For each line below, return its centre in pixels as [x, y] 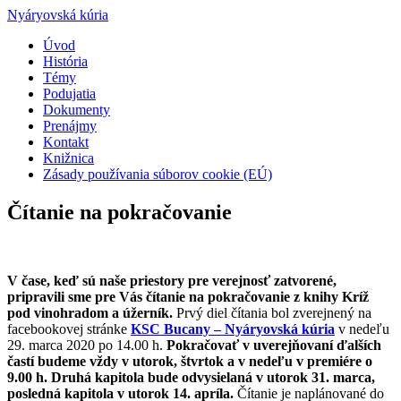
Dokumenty [77, 110]
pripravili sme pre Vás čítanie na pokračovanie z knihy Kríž [188, 296]
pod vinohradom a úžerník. [90, 312]
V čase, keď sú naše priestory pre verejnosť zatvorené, [172, 280]
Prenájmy [70, 126]
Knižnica [68, 158]
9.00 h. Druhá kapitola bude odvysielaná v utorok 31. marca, [191, 377]
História [65, 61]
